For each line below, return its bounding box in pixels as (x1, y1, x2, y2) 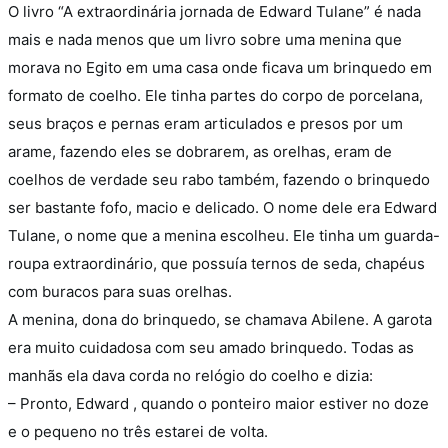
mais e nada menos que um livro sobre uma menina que (8, 30, 402, 49)
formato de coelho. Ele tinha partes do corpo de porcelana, (8, 86, 423, 105)
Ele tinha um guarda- (293, 226, 440, 245)
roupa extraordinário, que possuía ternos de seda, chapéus (8, 254, 425, 273)
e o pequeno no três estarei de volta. (8, 422, 268, 441)
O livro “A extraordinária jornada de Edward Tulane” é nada (8, 2, 421, 21)
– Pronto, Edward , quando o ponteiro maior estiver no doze (8, 394, 429, 413)
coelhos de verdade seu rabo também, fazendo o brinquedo (8, 170, 430, 189)
